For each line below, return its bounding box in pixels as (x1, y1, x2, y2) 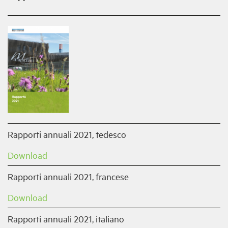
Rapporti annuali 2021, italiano (8, 212, 124, 224)
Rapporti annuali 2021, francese (8, 170, 129, 182)
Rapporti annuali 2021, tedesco (8, 128, 126, 140)
